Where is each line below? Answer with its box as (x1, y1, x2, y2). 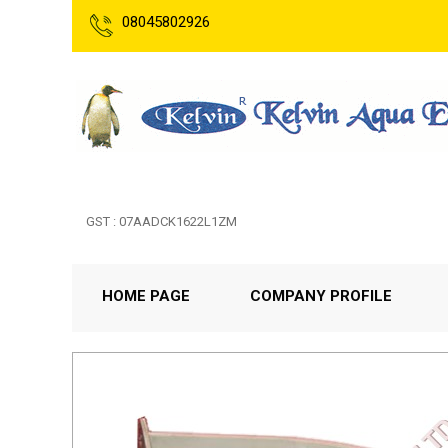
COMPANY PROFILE (250, 287, 392, 305)
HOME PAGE (102, 287, 190, 305)
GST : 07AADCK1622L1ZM (86, 214, 237, 229)
